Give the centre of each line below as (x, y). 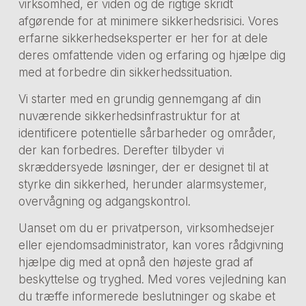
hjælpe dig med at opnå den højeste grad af (136, 263)
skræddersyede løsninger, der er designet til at (143, 167)
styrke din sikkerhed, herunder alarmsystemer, (142, 184)
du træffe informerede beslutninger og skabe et (147, 297)
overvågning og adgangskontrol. (104, 201)
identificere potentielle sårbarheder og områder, (147, 133)
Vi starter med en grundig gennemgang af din (139, 99)
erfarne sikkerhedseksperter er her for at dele (143, 38)
